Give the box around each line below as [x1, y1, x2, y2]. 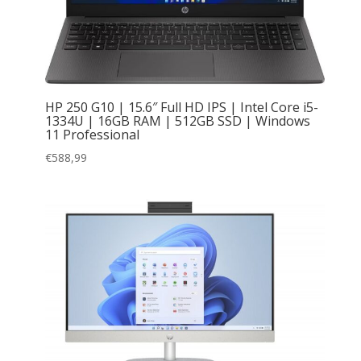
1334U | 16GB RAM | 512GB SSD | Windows [44, 112, 310, 131]
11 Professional [44, 126, 139, 144]
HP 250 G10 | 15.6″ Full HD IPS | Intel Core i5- [44, 98, 318, 117]
